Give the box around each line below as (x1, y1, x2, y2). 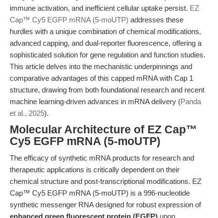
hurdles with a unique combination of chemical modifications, (10, 27, 201, 36)
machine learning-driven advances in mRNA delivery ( (10, 97, 181, 106)
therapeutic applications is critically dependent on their (10, 165, 180, 174)
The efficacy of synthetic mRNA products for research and (10, 154, 194, 162)
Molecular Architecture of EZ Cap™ (10, 124, 197, 136)
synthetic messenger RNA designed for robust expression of (10, 200, 201, 209)
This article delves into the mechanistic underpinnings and (10, 62, 192, 71)
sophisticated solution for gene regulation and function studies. (10, 51, 205, 59)
